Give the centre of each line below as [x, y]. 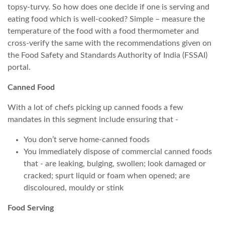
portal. [20, 67]
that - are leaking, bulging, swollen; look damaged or [115, 163]
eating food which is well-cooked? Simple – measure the [106, 19]
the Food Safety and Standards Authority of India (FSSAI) [107, 55]
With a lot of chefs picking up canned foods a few [95, 107]
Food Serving [31, 208]
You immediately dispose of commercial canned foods [118, 151]
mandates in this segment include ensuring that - [93, 119]
